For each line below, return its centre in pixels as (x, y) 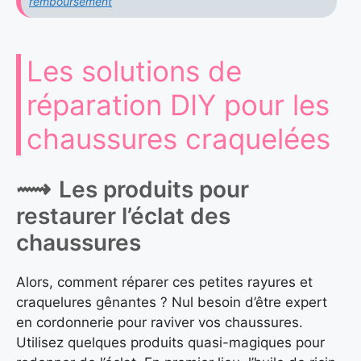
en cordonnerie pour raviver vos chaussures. (160, 323)
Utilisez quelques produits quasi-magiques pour (170, 343)
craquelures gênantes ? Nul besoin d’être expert (172, 303)
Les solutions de (134, 71)
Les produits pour (154, 190)
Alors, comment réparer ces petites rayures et (164, 282)
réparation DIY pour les (178, 105)
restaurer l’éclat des (123, 216)
